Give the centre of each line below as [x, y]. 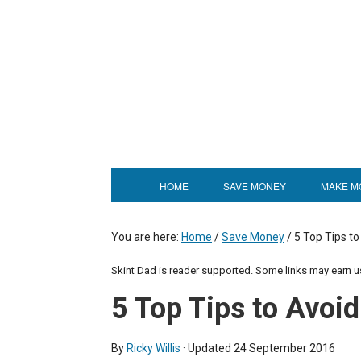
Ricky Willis [154, 348]
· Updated [207, 348]
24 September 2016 [284, 348]
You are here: [146, 237]
